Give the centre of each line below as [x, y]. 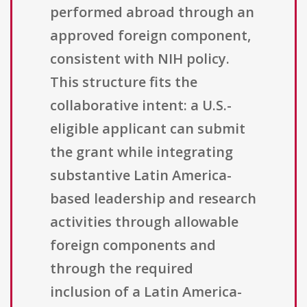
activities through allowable [144, 222]
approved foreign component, [150, 36]
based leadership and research [153, 199]
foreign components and [133, 245]
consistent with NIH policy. [140, 59]
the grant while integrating [142, 152]
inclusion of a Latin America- [146, 292]
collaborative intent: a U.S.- [141, 106]
